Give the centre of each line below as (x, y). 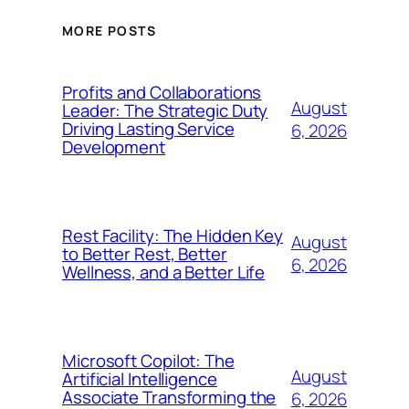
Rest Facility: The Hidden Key (173, 235)
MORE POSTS (109, 30)
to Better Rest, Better (145, 253)
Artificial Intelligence (140, 378)
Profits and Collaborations (162, 92)
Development (114, 147)
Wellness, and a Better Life (164, 272)
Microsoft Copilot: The (148, 360)
